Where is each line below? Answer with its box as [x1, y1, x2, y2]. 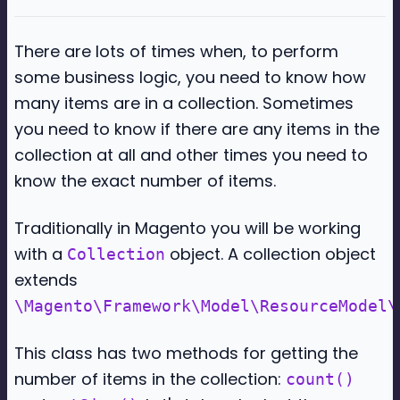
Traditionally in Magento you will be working [14, 217, 361, 239]
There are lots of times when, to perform [14, 40, 338, 62]
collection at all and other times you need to [14, 144, 368, 166]
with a [14, 243, 67, 265]
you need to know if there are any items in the [14, 118, 379, 140]
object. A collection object [165, 243, 376, 265]
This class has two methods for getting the [14, 342, 358, 364]
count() [286, 370, 354, 388]
